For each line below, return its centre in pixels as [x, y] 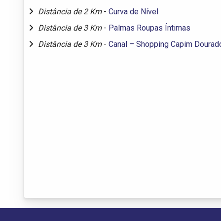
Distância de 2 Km [71, 11]
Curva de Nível [133, 11]
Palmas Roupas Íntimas [149, 28]
